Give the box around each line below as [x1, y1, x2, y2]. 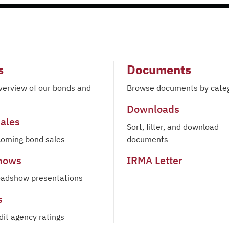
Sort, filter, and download [127, 122, 219, 132]
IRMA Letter [127, 153, 182, 167]
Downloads [127, 102, 179, 116]
